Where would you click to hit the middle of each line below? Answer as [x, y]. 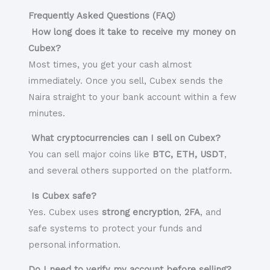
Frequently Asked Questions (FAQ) [102, 15]
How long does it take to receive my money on [132, 32]
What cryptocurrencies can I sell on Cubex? [124, 138]
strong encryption [140, 212]
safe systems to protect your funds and [115, 228]
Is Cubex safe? [62, 196]
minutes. [46, 113]
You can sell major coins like [90, 155]
